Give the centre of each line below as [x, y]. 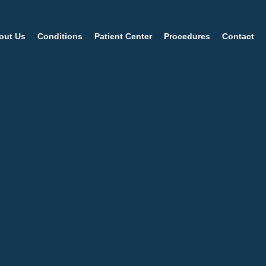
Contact [238, 36]
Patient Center [123, 36]
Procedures [187, 36]
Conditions [60, 36]
